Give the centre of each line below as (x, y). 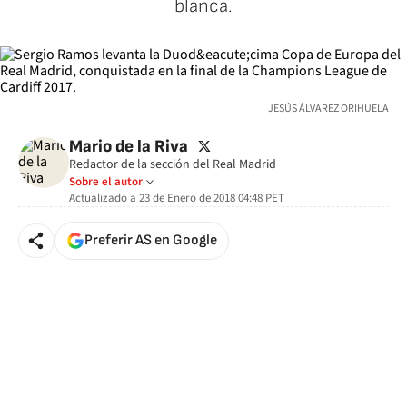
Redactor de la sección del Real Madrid (173, 164)
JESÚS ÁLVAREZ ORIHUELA (328, 109)
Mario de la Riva (129, 147)
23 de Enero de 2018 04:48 (201, 198)
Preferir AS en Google (151, 240)
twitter (215, 145)
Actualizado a (103, 198)
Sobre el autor (106, 182)
